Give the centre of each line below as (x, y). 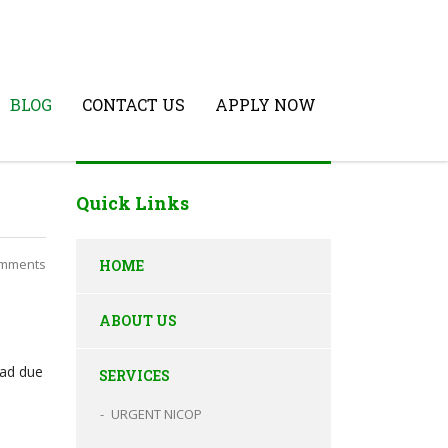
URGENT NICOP (156, 413)
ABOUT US (138, 320)
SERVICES (134, 375)
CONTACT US (133, 104)
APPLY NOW (265, 104)
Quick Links (132, 202)
